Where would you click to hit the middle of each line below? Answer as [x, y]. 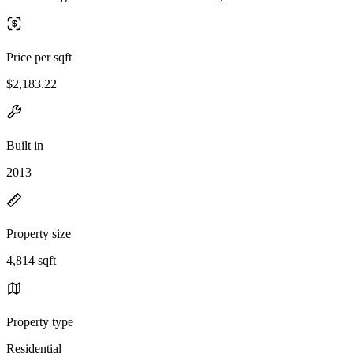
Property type [40, 321]
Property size [39, 233]
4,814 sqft [31, 260]
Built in [25, 145]
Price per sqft [39, 57]
